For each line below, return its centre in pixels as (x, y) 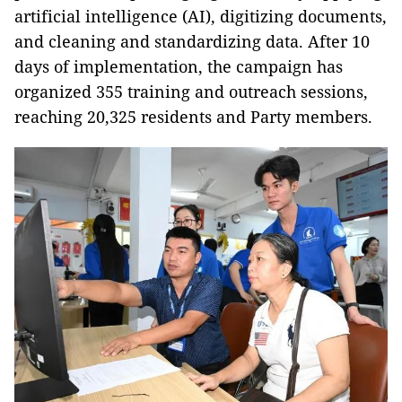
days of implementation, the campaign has (179, 67)
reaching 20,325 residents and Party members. (193, 117)
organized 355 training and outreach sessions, (191, 92)
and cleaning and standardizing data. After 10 (192, 42)
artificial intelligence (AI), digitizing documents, (201, 17)
